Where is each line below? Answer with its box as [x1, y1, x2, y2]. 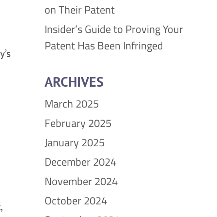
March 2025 [45, 95, 99, 112]
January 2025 [45, 134, 105, 151]
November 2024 [45, 173, 118, 189]
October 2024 [45, 192, 107, 209]
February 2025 [45, 115, 111, 131]
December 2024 [45, 154, 116, 170]
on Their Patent [45, 1, 115, 18]
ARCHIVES [45, 73, 104, 91]
